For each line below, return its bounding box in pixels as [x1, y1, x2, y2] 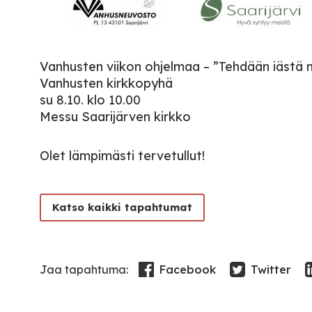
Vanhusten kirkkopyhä [40, 75, 173, 91]
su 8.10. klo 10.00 [40, 92, 141, 108]
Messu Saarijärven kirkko [40, 109, 191, 125]
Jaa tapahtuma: [40, 263, 128, 277]
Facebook [159, 263, 216, 277]
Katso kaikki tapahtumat [52, 201, 192, 214]
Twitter [251, 263, 291, 277]
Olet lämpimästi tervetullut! [40, 148, 205, 164]
